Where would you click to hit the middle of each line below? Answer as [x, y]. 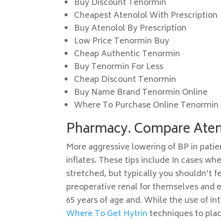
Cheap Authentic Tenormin [127, 54]
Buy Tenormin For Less [119, 67]
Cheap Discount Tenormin [125, 80]
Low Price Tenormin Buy [122, 41]
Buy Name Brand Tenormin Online [141, 93]
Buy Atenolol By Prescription [130, 29]
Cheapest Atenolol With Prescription [146, 16]
